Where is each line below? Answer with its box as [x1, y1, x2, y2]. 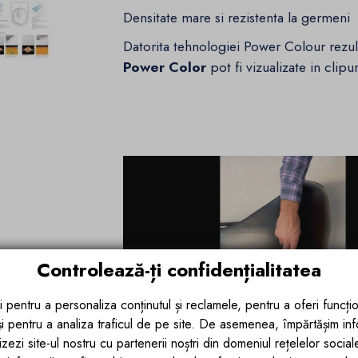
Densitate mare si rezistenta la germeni [123, 7, 351, 29]
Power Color [123, 57, 207, 78]
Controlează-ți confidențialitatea [37, 256, 321, 284]
